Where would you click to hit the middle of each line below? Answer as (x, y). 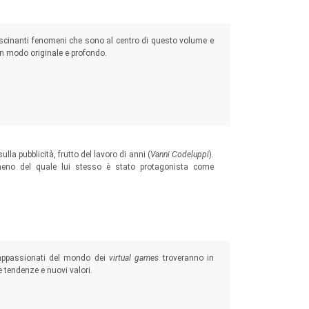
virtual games (134, 258)
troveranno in (187, 258)
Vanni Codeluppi (179, 154)
